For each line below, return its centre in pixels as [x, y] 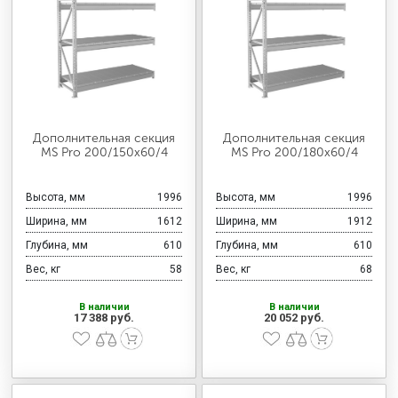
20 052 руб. [294, 318]
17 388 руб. [104, 318]
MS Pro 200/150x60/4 [104, 153]
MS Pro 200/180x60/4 [294, 153]
